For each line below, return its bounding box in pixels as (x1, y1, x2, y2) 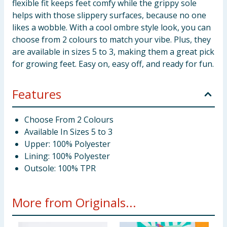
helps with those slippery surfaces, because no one (12, 10, 206, 21)
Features (12, 86, 61, 102)
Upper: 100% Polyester (24, 138, 110, 149)
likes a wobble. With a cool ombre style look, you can (12, 22, 211, 33)
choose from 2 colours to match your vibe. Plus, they (12, 34, 211, 45)
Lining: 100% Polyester (24, 150, 110, 162)
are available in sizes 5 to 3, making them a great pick (12, 46, 214, 57)
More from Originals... (12, 194, 136, 211)
